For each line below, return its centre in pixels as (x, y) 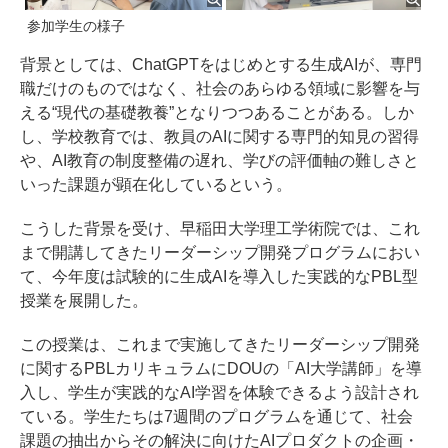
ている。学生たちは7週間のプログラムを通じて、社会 (216, 417)
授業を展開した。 (84, 301)
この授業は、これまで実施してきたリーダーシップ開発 (220, 345)
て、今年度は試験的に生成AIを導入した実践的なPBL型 (219, 277)
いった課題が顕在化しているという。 (156, 185)
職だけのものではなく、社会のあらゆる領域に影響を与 (220, 89)
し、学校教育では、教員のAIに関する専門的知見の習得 (219, 137)
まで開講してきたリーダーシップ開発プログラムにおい (220, 253)
